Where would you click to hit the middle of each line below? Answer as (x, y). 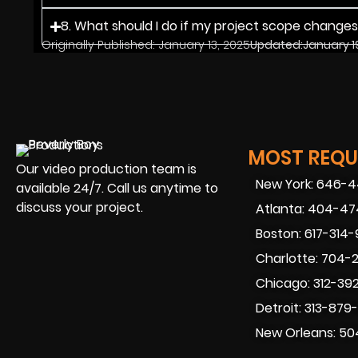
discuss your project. (80, 207)
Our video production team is (106, 169)
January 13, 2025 (204, 45)
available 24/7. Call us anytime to (117, 188)
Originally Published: (98, 45)
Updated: (276, 45)
